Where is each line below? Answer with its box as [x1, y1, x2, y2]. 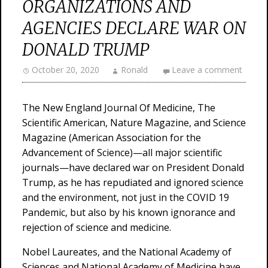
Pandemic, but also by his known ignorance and [22, 206, 235, 219]
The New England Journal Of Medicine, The [22, 101, 215, 114]
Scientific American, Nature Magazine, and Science [22, 116, 246, 129]
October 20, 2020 [32, 64, 99, 75]
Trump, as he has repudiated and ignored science [22, 176, 243, 189]
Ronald [121, 64, 148, 75]
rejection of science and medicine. [22, 221, 171, 234]
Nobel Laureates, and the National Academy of [22, 245, 232, 258]
